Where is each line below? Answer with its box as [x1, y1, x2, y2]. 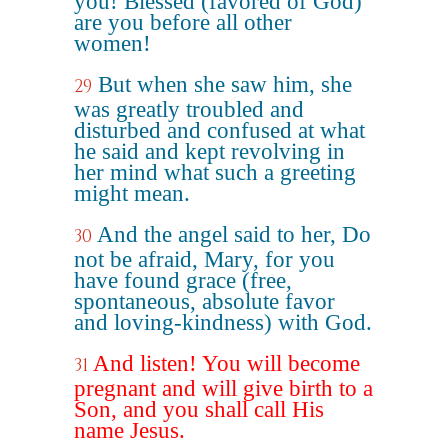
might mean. [74, 181, 190, 206]
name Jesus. [74, 418, 185, 443]
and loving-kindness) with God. [74, 310, 372, 335]
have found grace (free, [74, 268, 292, 293]
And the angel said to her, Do [97, 222, 371, 247]
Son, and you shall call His [74, 397, 324, 422]
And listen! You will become [93, 351, 360, 376]
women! [74, 31, 151, 56]
